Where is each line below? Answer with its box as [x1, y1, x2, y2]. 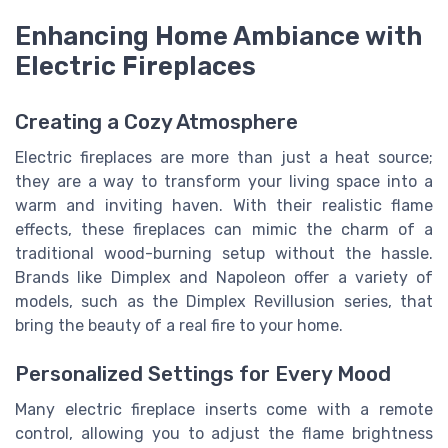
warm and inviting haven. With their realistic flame [15, 196, 433, 216]
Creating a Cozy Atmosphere [15, 110, 298, 135]
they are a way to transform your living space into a [15, 172, 433, 192]
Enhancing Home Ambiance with [15, 20, 422, 51]
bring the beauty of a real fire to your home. [15, 316, 343, 336]
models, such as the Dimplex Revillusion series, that [15, 292, 433, 312]
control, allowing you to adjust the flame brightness [15, 424, 433, 444]
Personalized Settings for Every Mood [15, 362, 391, 387]
